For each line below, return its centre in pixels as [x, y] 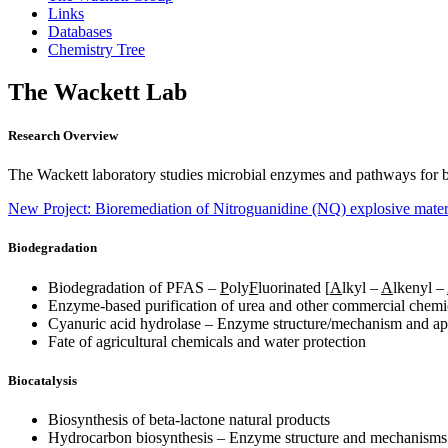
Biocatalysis [42, 380]
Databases [80, 31]
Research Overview [63, 136]
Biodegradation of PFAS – [134, 287]
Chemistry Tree [96, 49]
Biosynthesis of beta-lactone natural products [189, 419]
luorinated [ [294, 287]
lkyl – [361, 287]
